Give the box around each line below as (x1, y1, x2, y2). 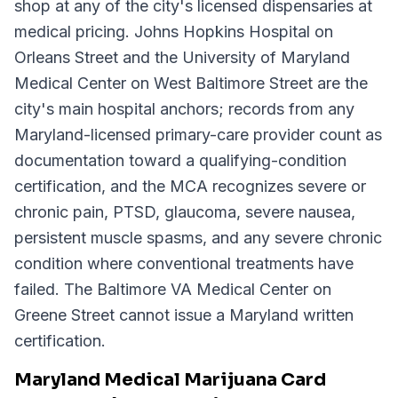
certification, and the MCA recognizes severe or (14, 177, 366, 195)
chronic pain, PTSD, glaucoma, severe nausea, (14, 203, 355, 221)
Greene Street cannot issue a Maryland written (14, 306, 354, 324)
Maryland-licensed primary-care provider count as (14, 125, 382, 144)
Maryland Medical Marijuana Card (14, 369, 326, 391)
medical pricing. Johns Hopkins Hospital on (14, 22, 333, 41)
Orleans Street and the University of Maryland (14, 48, 350, 67)
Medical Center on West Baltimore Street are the (14, 74, 368, 92)
